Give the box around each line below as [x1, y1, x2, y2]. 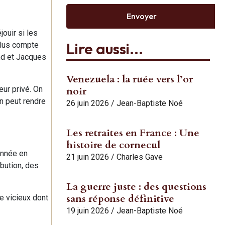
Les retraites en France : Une [66, 126, 199, 140]
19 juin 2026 [66, 205, 109, 215]
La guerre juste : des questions [66, 179, 206, 193]
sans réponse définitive [66, 191, 174, 205]
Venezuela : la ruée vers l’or [66, 72, 193, 86]
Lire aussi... [66, 39, 143, 58]
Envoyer [127, 11, 157, 22]
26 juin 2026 [66, 98, 109, 108]
